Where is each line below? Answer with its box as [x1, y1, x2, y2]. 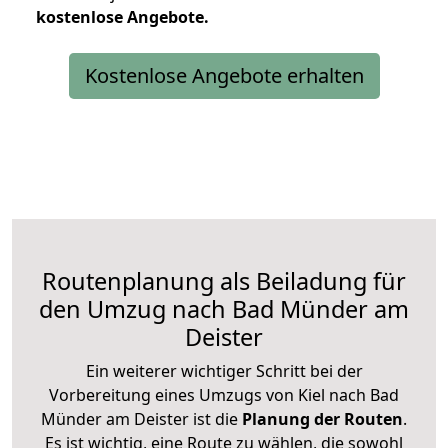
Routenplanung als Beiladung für [42, 264, 406, 297]
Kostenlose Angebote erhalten [84, 61, 364, 89]
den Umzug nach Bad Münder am [39, 292, 409, 325]
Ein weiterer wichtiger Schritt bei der [85, 359, 363, 382]
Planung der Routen [238, 407, 403, 430]
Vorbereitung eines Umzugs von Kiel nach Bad [49, 383, 399, 406]
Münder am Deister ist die [41, 407, 238, 430]
